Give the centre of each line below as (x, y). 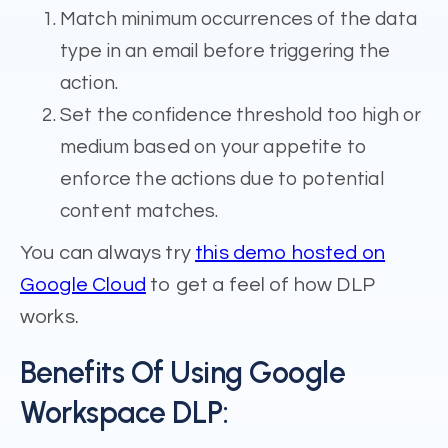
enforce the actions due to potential (222, 178)
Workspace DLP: (124, 412)
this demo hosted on (290, 252)
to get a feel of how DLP (260, 284)
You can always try (108, 252)
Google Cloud (83, 284)
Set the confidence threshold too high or (241, 114)
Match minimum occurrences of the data (238, 18)
